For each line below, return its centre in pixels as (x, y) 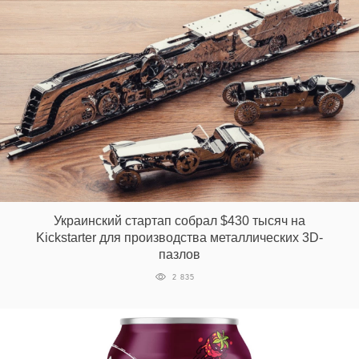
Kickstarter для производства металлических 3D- (179, 237)
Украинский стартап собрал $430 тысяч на (179, 220)
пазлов (179, 254)
